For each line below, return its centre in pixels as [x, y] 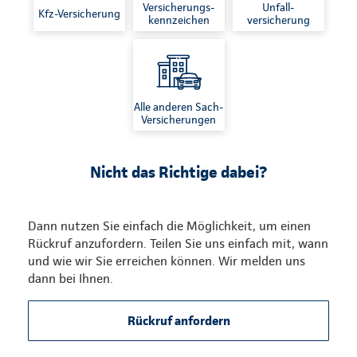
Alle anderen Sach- [178, 106]
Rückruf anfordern [178, 321]
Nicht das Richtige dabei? [178, 173]
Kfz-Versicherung [79, 13]
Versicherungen [178, 119]
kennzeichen [178, 20]
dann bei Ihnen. [71, 279]
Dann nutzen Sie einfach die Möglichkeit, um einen [169, 226]
